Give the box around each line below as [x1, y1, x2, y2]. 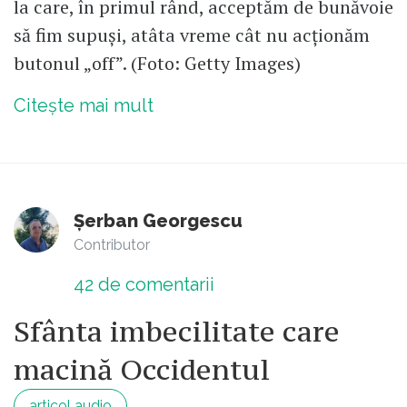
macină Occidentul [14, 351, 270, 388]
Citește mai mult [14, 94, 154, 116]
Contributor [74, 235, 150, 253]
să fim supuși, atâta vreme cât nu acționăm [14, 22, 370, 47]
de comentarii [94, 273, 214, 295]
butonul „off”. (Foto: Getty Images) [14, 50, 301, 75]
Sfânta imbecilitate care [14, 313, 340, 350]
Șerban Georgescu [74, 209, 243, 232]
